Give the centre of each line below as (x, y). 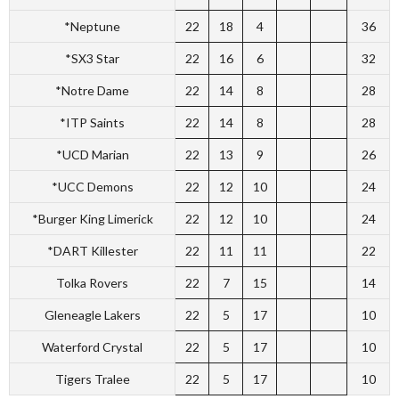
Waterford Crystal (92, 347)
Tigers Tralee (92, 379)
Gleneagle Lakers (92, 315)
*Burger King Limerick (92, 219)
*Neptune (92, 26)
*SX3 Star (92, 58)
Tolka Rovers (92, 283)
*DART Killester (92, 251)
